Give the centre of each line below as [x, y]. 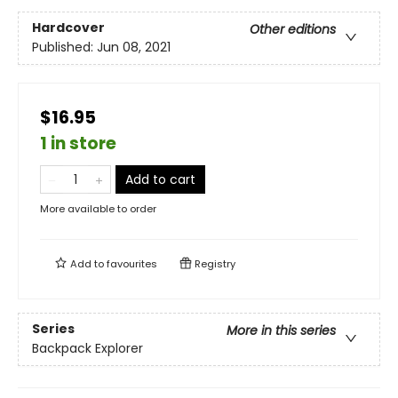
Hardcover [68, 28]
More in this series [281, 331]
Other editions [293, 30]
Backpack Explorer [88, 349]
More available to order [98, 209]
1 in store [78, 143]
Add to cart [160, 179]
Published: [64, 48]
